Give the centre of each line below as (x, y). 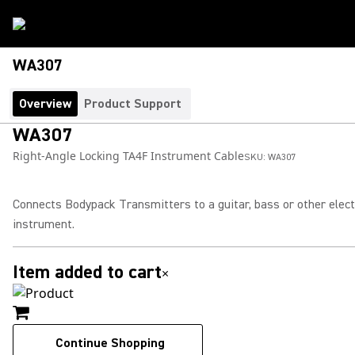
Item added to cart (87, 272)
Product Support (133, 104)
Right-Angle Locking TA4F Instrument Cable (128, 156)
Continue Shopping (110, 343)
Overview (45, 104)
